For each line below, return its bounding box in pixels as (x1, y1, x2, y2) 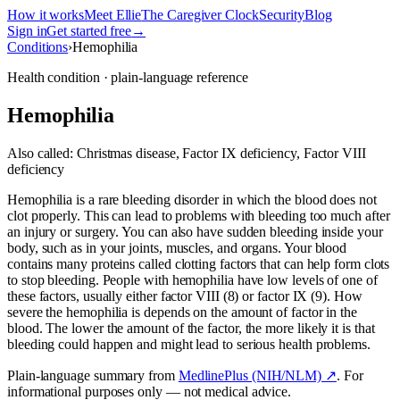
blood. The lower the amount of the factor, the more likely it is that (7, 320, 375, 336)
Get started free (46, 23, 132, 38)
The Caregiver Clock (141, 7, 259, 22)
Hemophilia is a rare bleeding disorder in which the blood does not (7, 191, 377, 207)
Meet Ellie (84, 7, 142, 22)
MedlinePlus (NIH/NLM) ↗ (178, 367, 337, 383)
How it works (7, 7, 85, 22)
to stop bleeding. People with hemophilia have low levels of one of (7, 271, 378, 287)
